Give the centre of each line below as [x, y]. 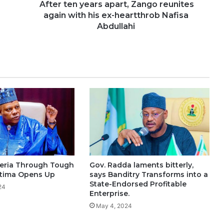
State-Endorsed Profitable [138, 184]
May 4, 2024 [114, 206]
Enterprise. [109, 194]
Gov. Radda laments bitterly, [141, 165]
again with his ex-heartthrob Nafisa [116, 15]
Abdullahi [116, 26]
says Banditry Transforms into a [148, 175]
